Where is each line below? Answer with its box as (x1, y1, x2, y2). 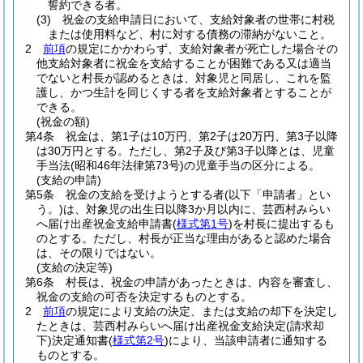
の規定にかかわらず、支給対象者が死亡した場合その (66, 42, 338, 55)
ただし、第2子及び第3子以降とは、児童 (129, 144, 335, 157)
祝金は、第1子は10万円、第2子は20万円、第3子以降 (66, 130, 338, 143)
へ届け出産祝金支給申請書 (36, 217, 173, 230)
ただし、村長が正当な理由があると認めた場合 (93, 232, 331, 245)
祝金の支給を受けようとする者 (66, 188, 224, 201)
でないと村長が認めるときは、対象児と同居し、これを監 (36, 71, 331, 84)
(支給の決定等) (36, 261, 113, 274)
